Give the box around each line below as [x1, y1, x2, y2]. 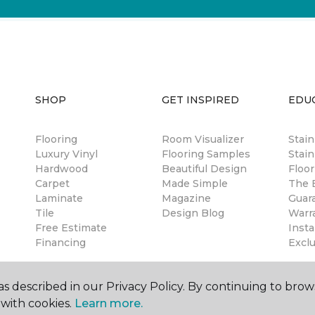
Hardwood [35, 162, 88, 175]
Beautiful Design [162, 162, 247, 175]
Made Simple [162, 176, 228, 190]
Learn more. [75, 297, 143, 310]
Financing [35, 236, 86, 249]
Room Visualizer [162, 132, 244, 146]
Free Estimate [35, 221, 107, 234]
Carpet [35, 176, 70, 190]
